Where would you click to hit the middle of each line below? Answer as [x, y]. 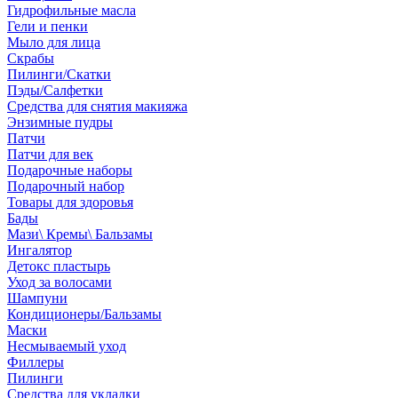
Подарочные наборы [70, 170]
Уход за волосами [60, 282]
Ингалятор [40, 250]
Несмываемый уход [67, 346]
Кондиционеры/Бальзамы [84, 314]
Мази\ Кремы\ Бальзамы [80, 234]
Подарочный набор [66, 186]
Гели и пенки [48, 26]
